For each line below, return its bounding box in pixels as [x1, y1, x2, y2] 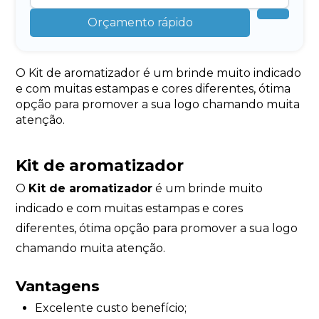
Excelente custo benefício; [34, 300, 187, 315]
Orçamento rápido [87, 16, 193, 30]
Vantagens [16, 276, 100, 295]
